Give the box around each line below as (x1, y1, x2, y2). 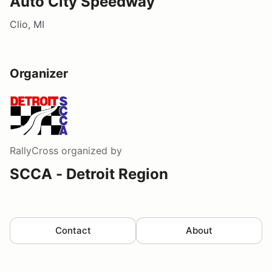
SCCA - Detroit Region (10, 165, 168, 183)
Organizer (10, 66, 68, 81)
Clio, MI (10, 18, 44, 30)
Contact (55, 224, 91, 236)
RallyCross (10, 144, 58, 157)
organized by (58, 144, 122, 157)
